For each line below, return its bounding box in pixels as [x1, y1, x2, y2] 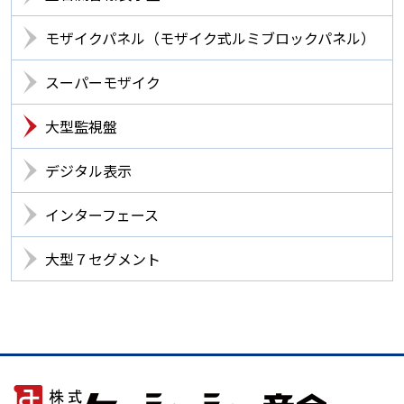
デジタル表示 [45, 160, 132, 182]
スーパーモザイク [45, 71, 161, 94]
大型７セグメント [45, 248, 161, 271]
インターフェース [45, 204, 159, 226]
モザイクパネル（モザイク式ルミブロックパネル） [45, 27, 375, 50]
